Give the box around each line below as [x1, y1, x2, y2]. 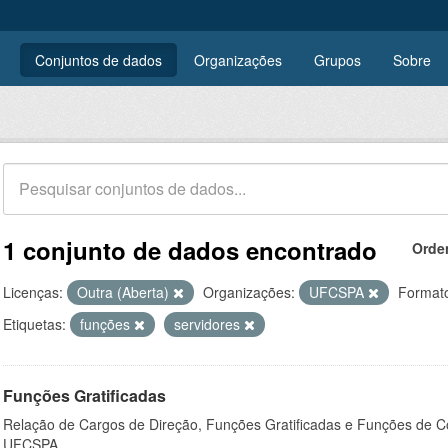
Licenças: [3, 282, 63, 302]
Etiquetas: [3, 314, 66, 334]
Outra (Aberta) [77, 282, 173, 302]
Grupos [314, 50, 361, 70]
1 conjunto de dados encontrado [3, 233, 377, 267]
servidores [174, 314, 244, 334]
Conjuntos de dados [35, 50, 162, 70]
